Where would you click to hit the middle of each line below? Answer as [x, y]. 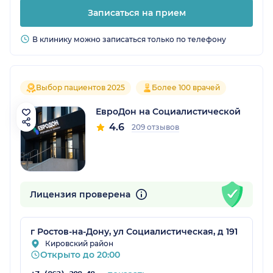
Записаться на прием [136, 12]
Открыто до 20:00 [80, 254]
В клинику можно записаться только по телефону [129, 39]
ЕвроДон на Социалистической [168, 111]
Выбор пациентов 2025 [80, 87]
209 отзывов [155, 127]
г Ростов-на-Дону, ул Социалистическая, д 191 [134, 231]
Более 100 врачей [186, 87]
